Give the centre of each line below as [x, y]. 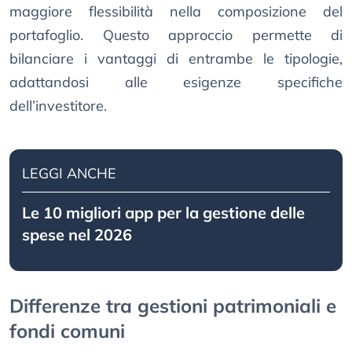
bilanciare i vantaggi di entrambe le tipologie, [176, 59]
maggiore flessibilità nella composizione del [176, 12]
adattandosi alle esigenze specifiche [176, 82]
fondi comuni [67, 331]
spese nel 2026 [77, 235]
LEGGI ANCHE [69, 174]
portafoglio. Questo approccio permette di [176, 35]
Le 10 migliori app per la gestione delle [163, 213]
